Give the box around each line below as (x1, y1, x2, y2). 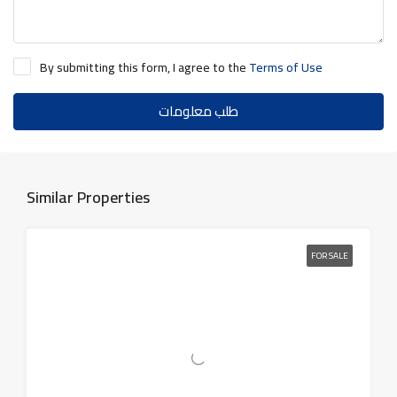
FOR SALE (311, 246, 348, 264)
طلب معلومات (159, 97, 238, 124)
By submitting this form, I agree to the (40, 55, 249, 79)
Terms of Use (249, 55, 323, 79)
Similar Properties (27, 182, 150, 212)
